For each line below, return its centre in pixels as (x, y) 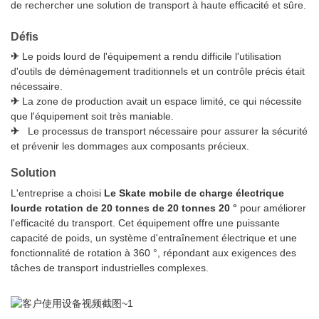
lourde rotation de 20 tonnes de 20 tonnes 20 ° (125, 208)
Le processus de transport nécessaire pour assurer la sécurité (166, 131)
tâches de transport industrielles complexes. (110, 268)
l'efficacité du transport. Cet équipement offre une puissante (145, 223)
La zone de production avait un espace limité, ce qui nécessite (162, 101)
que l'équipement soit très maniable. (92, 116)
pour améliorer (273, 208)
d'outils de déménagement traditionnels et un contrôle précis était (158, 71)
